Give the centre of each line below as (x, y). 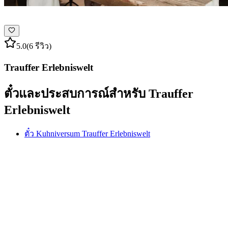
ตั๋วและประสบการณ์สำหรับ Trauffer (99, 93)
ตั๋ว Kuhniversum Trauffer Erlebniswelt (87, 133)
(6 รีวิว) (39, 46)
